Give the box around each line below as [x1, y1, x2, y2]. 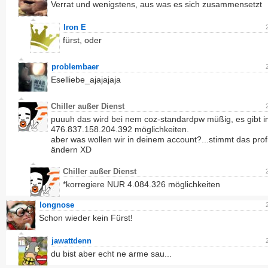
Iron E [63, 23, 86, 32]
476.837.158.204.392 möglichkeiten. [51, 124, 189, 134]
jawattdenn [51, 236, 92, 245]
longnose [39, 200, 74, 209]
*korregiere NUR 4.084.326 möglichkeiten [63, 179, 220, 189]
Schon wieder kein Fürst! [39, 213, 133, 223]
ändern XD [51, 145, 92, 154]
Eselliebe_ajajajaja [51, 75, 121, 84]
